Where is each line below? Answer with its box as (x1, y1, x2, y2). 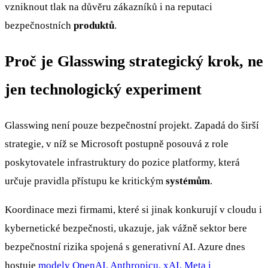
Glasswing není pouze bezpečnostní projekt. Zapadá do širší (5, 120, 259, 132)
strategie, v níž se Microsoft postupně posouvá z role (5, 138, 229, 150)
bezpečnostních (5, 19, 74, 31)
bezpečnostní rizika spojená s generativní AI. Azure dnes (5, 241, 245, 253)
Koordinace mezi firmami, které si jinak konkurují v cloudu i (5, 204, 262, 216)
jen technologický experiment (5, 80, 202, 98)
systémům (166, 175, 210, 187)
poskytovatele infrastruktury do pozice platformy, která (5, 157, 240, 169)
